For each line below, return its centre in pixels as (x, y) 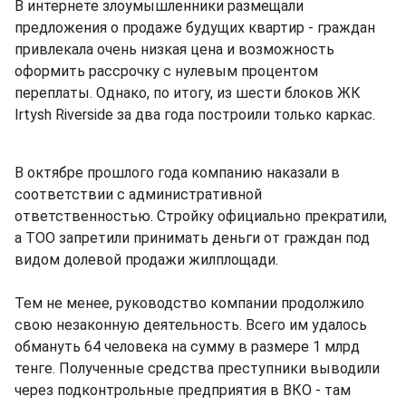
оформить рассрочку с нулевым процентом (166, 71)
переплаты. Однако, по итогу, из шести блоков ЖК (188, 92)
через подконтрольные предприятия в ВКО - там (183, 390)
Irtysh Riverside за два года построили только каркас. (195, 114)
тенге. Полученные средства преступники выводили (197, 368)
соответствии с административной (138, 194)
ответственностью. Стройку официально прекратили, (201, 216)
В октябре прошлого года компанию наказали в (177, 172)
